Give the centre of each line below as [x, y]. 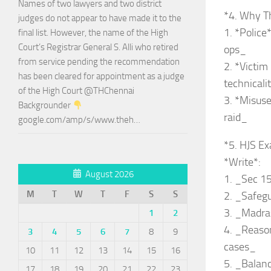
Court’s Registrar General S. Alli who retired [98, 47]
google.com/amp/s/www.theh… [79, 120]
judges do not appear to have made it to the [100, 18]
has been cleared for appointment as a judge [101, 77]
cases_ [240, 247]
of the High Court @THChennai [76, 91]
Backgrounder [45, 106]
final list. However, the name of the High [93, 33]
